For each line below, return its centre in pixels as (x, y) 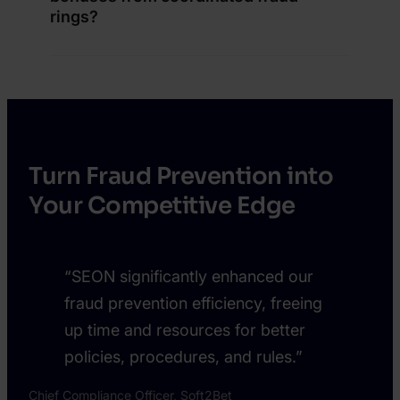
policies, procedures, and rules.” (183, 356)
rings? (74, 17)
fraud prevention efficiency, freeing (193, 303)
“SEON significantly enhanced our (189, 276)
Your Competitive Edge (162, 205)
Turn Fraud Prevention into (181, 176)
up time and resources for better (185, 329)
